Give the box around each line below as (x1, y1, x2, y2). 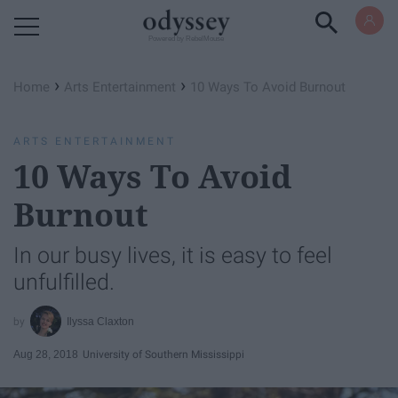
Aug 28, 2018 (13, 347, 78, 361)
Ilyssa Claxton (67, 314, 135, 328)
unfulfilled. (13, 269, 115, 295)
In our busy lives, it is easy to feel (13, 243, 332, 268)
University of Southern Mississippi (83, 347, 244, 361)
